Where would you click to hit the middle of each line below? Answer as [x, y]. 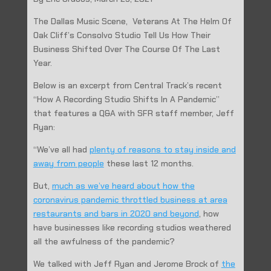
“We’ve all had [61, 149]
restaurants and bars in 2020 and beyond [116, 214]
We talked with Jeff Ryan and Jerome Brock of [127, 264]
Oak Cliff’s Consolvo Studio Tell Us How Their [122, 35]
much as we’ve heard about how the [123, 186]
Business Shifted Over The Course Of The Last [126, 49]
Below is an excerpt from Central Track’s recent [127, 85]
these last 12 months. [149, 163]
